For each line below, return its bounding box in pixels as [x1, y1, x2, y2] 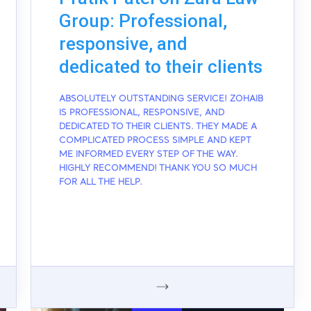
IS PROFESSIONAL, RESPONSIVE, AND [58, 108, 224, 118]
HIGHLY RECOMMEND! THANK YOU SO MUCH [58, 163, 257, 174]
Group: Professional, [58, 10, 227, 31]
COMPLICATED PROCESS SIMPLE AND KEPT [58, 135, 251, 146]
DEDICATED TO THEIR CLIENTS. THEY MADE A [58, 121, 257, 132]
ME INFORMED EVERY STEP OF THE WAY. [58, 149, 238, 160]
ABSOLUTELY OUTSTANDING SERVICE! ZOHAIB [58, 94, 263, 104]
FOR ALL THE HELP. [58, 177, 142, 187]
